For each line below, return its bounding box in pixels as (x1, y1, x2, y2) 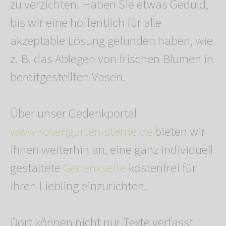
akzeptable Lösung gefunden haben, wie (10, 32, 213, 50)
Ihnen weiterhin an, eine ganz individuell (10, 141, 213, 159)
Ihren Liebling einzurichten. (10, 177, 147, 196)
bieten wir (152, 123, 205, 141)
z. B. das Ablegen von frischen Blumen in (10, 50, 213, 69)
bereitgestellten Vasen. (10, 68, 126, 87)
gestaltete (10, 159, 63, 178)
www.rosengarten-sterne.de (10, 123, 152, 141)
